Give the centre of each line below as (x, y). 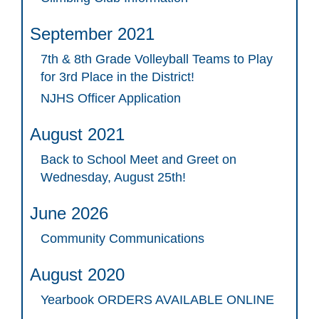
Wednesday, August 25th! (113, 178)
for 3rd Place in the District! (117, 77)
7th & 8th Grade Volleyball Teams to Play (157, 59)
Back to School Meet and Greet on (138, 160)
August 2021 (77, 135)
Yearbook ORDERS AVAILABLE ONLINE (157, 300)
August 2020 (77, 275)
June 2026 (69, 214)
